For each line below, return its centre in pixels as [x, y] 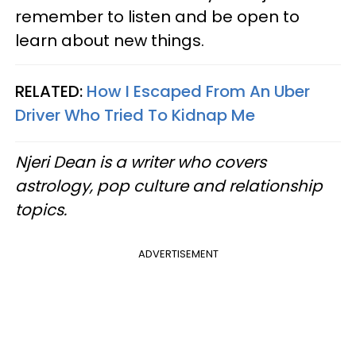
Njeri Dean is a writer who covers [141, 162]
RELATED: [51, 91]
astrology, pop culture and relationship [169, 186]
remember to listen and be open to [157, 17]
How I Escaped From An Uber [198, 91]
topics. [41, 210]
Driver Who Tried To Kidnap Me [135, 115]
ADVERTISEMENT [178, 254]
